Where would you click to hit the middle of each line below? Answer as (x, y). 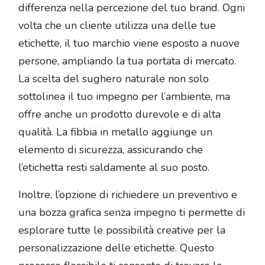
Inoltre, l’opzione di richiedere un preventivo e (128, 195)
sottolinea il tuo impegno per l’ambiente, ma (124, 97)
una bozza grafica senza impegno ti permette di (132, 213)
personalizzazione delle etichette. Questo (116, 248)
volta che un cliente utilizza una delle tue (117, 26)
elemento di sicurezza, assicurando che (111, 150)
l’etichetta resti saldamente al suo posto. (114, 168)
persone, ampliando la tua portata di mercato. (127, 61)
